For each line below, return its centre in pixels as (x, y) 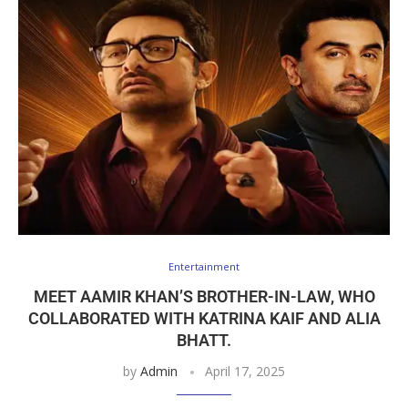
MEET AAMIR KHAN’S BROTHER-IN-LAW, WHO (204, 296)
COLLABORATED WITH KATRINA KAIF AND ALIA (204, 318)
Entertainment (204, 266)
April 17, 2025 (245, 371)
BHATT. (204, 340)
